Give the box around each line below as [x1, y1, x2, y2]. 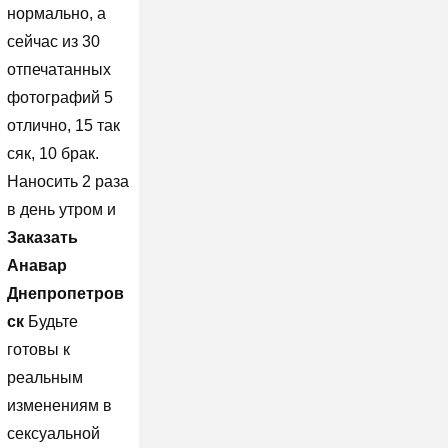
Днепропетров [6, 284, 124, 302]
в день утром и [6, 200, 116, 218]
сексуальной [6, 424, 100, 442]
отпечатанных [6, 60, 111, 78]
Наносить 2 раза [6, 172, 129, 190]
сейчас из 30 [6, 32, 100, 50]
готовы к [6, 340, 70, 358]
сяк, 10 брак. [6, 144, 99, 162]
